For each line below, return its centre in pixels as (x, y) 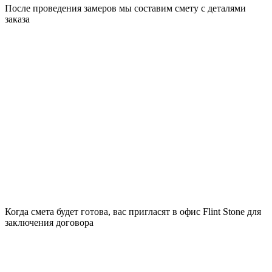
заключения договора (49, 222)
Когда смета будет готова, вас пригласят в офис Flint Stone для (133, 211)
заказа (17, 19)
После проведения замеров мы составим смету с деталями (125, 8)
